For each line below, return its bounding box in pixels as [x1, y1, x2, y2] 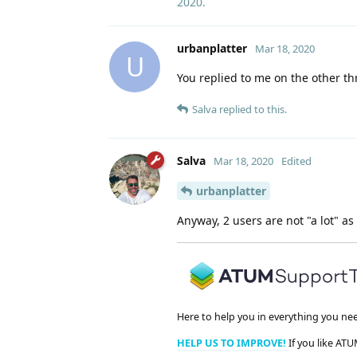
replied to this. [217, 101, 287, 116]
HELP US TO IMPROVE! [177, 336, 288, 351]
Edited [281, 153, 312, 168]
